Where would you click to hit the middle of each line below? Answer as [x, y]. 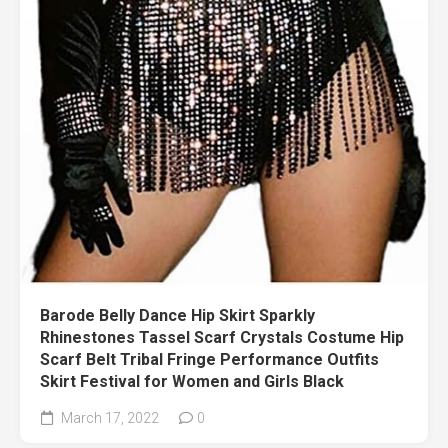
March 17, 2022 [108, 418]
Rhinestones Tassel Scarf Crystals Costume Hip [222, 338]
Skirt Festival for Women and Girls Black [192, 382]
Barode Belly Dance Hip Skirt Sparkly [177, 316]
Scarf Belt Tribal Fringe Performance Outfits [209, 360]
